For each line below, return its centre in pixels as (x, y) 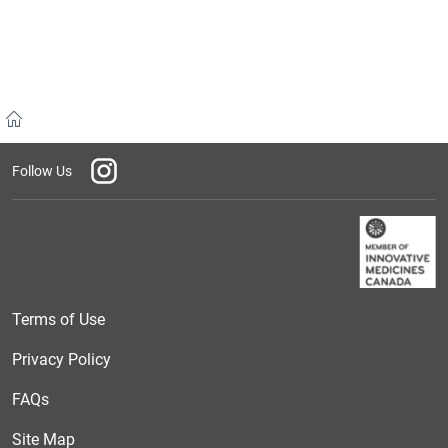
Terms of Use (58, 319)
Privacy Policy (61, 359)
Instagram (123, 165)
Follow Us (42, 170)
